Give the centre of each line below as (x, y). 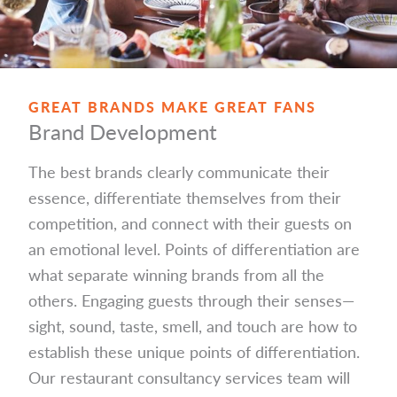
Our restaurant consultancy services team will (189, 377)
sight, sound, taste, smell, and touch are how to (193, 325)
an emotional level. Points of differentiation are (194, 248)
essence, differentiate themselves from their (185, 197)
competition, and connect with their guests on (190, 222)
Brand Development (123, 131)
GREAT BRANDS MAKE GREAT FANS (172, 106)
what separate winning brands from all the (176, 274)
